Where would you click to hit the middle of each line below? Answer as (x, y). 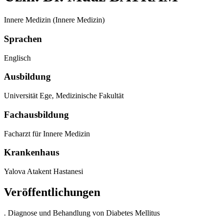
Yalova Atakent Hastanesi (44, 172)
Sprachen (23, 39)
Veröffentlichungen (52, 192)
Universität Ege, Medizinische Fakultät (64, 96)
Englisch (17, 58)
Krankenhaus (32, 153)
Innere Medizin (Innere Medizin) (54, 20)
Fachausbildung (36, 114)
